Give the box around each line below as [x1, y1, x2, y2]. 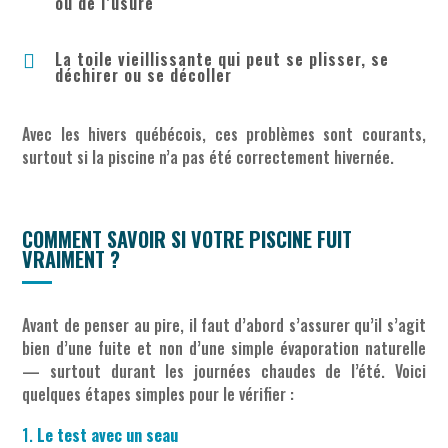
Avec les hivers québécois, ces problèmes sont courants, [22, 122, 426, 147]
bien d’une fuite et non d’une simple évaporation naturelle [22, 336, 426, 361]
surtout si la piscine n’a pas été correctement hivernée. [22, 145, 395, 170]
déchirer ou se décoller [54, 63, 232, 88]
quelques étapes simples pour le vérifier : [22, 382, 295, 407]
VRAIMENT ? [22, 244, 121, 275]
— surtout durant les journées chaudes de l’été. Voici [22, 359, 426, 384]
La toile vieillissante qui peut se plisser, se [54, 47, 389, 72]
